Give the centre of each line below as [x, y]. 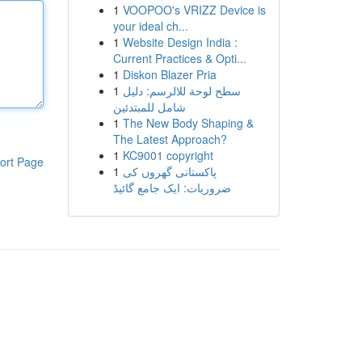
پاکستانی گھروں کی [169, 171]
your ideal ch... [150, 26]
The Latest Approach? [170, 139]
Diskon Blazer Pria [169, 74]
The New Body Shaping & [188, 123]
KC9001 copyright [168, 155]
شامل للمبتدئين [149, 107]
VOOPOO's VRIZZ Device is [194, 10]
